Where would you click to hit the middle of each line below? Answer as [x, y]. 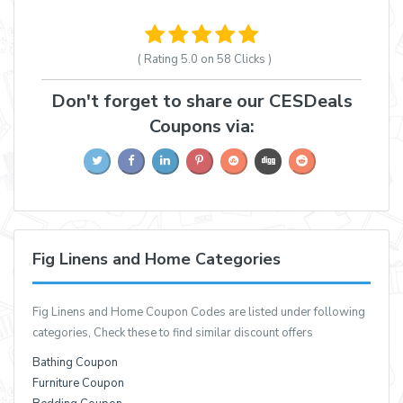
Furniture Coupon [78, 384]
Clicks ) [251, 59]
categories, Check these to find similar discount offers [173, 333]
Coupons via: [201, 126]
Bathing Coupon [75, 363]
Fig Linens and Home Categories [157, 259]
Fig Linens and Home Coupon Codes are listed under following [199, 313]
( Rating [159, 59]
